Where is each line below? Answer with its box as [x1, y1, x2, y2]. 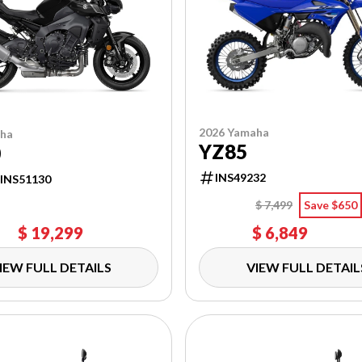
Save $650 [303, 197, 357, 212]
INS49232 [215, 170, 267, 184]
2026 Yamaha [199, 124, 270, 139]
